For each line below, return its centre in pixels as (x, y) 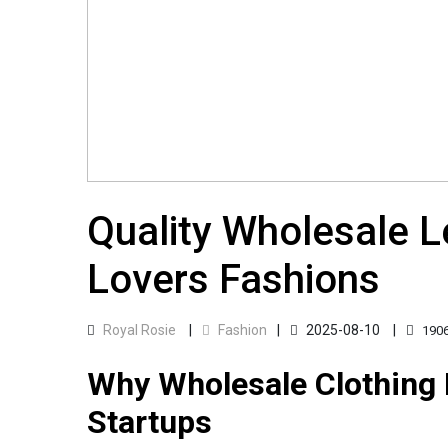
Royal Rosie (139, 329)
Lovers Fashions (233, 279)
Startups (149, 421)
